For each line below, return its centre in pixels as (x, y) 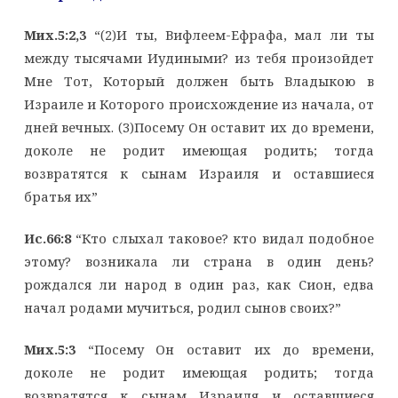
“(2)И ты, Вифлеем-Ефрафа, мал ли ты (234, 34)
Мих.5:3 (56, 349)
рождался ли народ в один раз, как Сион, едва (199, 284)
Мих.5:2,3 (59, 34)
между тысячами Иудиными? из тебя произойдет (199, 57)
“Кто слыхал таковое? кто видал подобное (223, 238)
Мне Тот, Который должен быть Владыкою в (199, 80)
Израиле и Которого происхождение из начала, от (199, 103)
